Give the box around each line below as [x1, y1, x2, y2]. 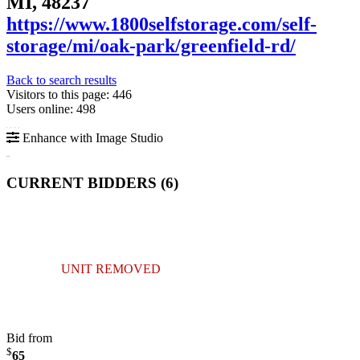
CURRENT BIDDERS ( [6, 174, 166, 192]
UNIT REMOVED [61, 262, 161, 276]
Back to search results [6, 72, 117, 87]
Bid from [6, 331, 52, 346]
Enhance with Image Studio [19, 130, 163, 145]
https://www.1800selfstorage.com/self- [6, 13, 317, 35]
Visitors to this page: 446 [6, 87, 132, 101]
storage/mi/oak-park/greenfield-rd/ [6, 35, 296, 56]
